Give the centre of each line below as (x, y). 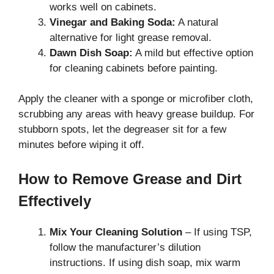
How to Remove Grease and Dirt (130, 179)
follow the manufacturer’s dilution (125, 247)
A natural (197, 22)
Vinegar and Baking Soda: (113, 22)
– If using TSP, (217, 232)
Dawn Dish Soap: (91, 53)
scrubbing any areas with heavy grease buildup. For (136, 114)
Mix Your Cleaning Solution (116, 232)
